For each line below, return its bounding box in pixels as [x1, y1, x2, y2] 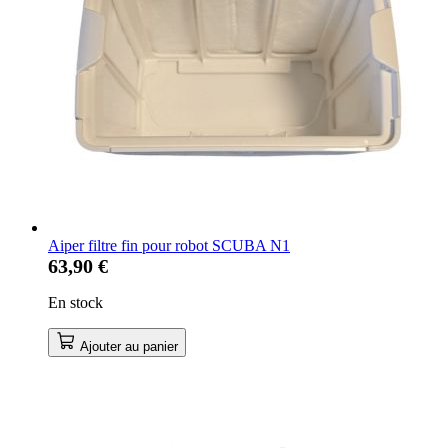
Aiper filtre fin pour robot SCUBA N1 [48, 236, 290, 254]
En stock [48, 293, 103, 311]
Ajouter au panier [80, 338, 178, 354]
